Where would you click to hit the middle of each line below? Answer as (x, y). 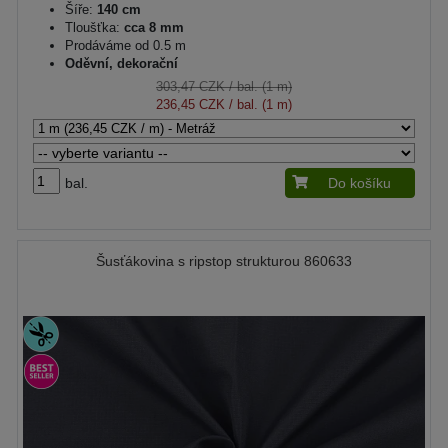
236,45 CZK (190, 104)
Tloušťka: (92, 27)
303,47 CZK (190, 86)
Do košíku (359, 182)
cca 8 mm (152, 27)
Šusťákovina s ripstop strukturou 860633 (224, 260)
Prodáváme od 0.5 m (125, 45)
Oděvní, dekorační (121, 63)
